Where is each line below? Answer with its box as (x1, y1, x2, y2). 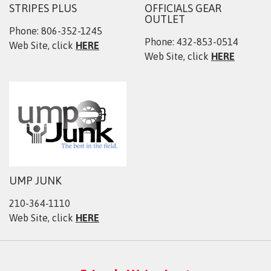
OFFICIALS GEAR (145, 2, 221, 15)
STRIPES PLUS (9, 2, 77, 15)
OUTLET (145, 13, 185, 26)
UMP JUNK (9, 174, 62, 187)
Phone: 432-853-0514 (145, 36, 238, 48)
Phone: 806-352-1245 (9, 25, 102, 37)
